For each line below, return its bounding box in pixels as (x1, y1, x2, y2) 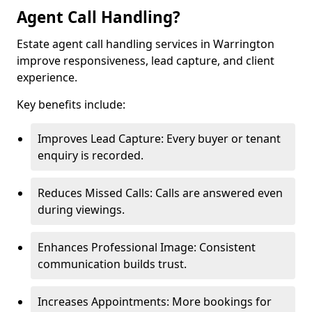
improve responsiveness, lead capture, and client (17, 53, 274, 68)
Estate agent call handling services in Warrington (17, 36, 274, 52)
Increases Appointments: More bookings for (38, 294, 272, 309)
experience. (17, 70, 77, 85)
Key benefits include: (17, 97, 125, 112)
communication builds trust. (38, 256, 187, 272)
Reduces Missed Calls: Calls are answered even (38, 185, 283, 201)
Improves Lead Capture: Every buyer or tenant (38, 131, 281, 146)
